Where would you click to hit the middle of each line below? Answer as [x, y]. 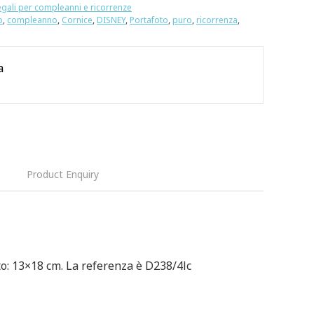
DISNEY [111, 20]
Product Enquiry [63, 174]
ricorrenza [217, 20]
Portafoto [149, 20]
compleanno [32, 20]
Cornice [77, 20]
